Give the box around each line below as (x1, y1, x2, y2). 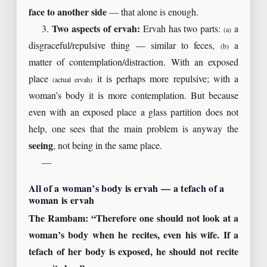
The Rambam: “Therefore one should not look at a (29, 213, 238, 225)
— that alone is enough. (107, 7, 198, 18)
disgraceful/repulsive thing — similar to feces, (29, 40, 221, 52)
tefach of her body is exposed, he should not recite (29, 246, 238, 258)
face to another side (29, 7, 107, 18)
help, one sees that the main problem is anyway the (29, 123, 238, 135)
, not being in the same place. (53, 140, 162, 152)
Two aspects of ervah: (52, 23, 140, 35)
